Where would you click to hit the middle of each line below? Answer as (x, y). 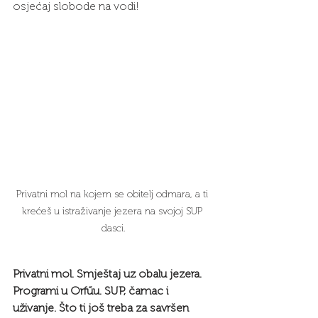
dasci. (114, 229)
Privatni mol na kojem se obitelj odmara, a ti (114, 194)
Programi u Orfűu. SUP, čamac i (92, 291)
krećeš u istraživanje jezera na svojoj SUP (114, 212)
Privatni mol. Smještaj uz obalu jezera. (109, 274)
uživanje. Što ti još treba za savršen (102, 308)
